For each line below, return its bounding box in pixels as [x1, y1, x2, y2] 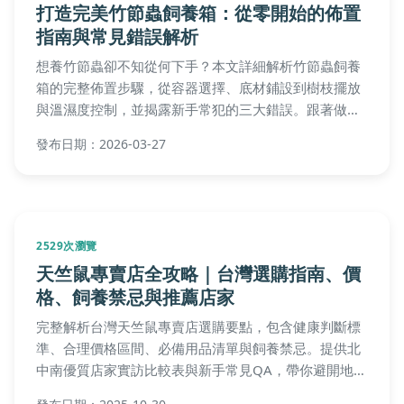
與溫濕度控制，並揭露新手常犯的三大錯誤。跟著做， [36, 99, 361, 118]
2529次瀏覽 [36, 237, 97, 253]
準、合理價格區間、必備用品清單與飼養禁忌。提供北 [36, 338, 361, 357]
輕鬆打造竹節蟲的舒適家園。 [36, 121, 212, 140]
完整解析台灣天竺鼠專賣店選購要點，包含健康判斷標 [36, 317, 361, 335]
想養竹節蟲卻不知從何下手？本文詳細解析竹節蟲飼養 [36, 56, 361, 75]
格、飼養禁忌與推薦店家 [36, 282, 234, 309]
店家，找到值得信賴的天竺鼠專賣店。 [36, 381, 266, 400]
